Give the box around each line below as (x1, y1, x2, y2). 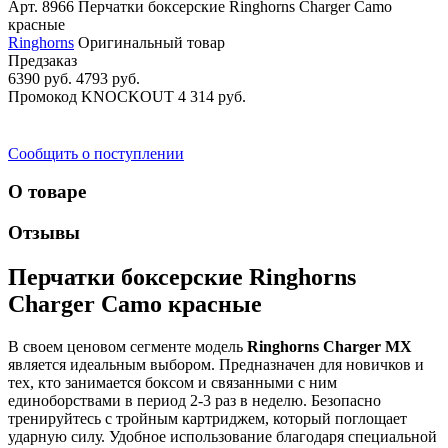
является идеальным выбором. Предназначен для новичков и (8, 355, 424, 373)
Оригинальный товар (78, 33, 225, 51)
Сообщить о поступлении (8, 144, 184, 162)
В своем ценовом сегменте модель (8, 337, 247, 355)
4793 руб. (76, 69, 140, 87)
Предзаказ (8, 51, 77, 69)
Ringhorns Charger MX (247, 337, 412, 355)
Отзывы (8, 221, 80, 243)
